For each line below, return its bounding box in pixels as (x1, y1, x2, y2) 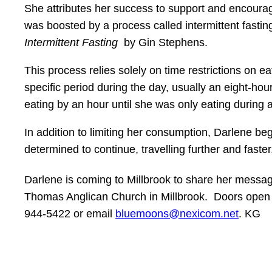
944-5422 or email (24, 207, 115, 220)
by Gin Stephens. (124, 36, 208, 49)
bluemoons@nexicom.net (115, 207, 239, 220)
